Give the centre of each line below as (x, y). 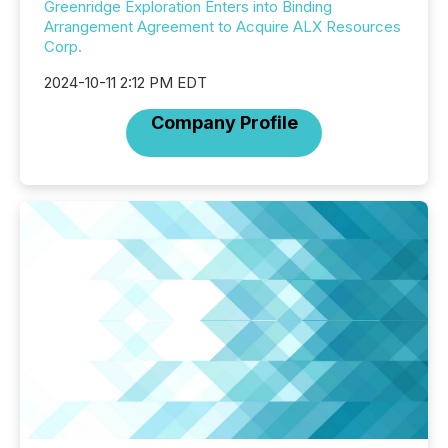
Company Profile (224, 122)
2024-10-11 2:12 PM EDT (125, 82)
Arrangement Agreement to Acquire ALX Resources (222, 26)
